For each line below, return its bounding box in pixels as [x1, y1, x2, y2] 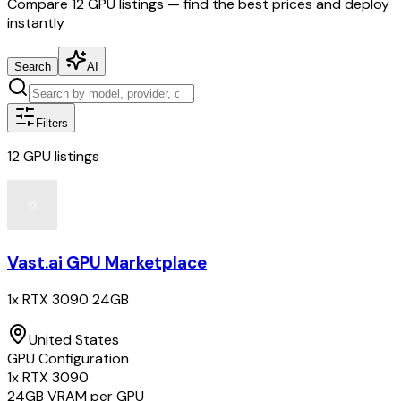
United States [29, 330, 119, 350]
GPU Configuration [7, 349, 129, 369]
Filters [36, 115, 68, 130]
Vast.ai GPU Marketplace [7, 251, 207, 274]
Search [14, 59, 51, 73]
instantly [7, 13, 64, 32]
